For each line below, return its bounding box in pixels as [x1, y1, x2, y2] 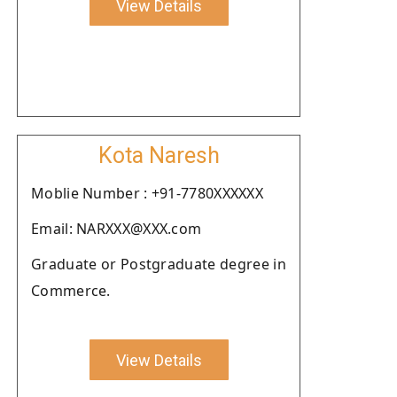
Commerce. [31, 281, 111, 300]
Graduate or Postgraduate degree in [31, 254, 286, 274]
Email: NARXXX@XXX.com [31, 219, 202, 238]
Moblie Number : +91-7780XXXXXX [31, 183, 263, 203]
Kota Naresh [97, 143, 220, 168]
